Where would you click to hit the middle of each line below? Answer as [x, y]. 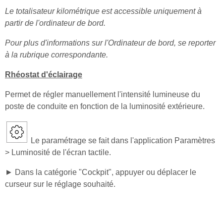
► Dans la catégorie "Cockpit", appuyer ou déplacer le [101, 172]
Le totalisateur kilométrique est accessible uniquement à [103, 11]
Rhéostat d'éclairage [44, 74]
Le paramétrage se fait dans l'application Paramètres [122, 140]
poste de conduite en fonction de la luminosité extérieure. [105, 106]
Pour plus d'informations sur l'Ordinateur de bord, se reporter [110, 43]
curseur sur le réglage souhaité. [60, 184]
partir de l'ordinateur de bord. [55, 23]
